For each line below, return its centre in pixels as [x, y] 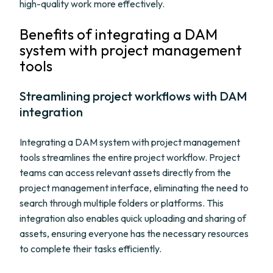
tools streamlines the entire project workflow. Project [130, 157]
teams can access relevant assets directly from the [125, 172]
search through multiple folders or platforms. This [122, 203]
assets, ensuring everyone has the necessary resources [134, 233]
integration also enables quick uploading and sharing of [133, 218]
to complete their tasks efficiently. [90, 249]
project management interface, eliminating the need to [134, 188]
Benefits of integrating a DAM [119, 34]
